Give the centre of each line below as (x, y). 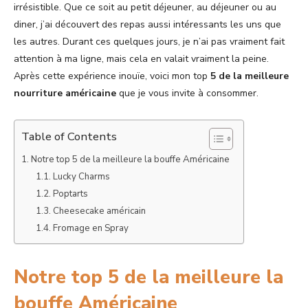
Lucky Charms (81, 176)
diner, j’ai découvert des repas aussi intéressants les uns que (147, 24)
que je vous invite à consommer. (187, 93)
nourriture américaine (65, 93)
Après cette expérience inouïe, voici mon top (112, 76)
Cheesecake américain (99, 211)
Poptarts (70, 194)
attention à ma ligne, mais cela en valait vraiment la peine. (141, 58)
